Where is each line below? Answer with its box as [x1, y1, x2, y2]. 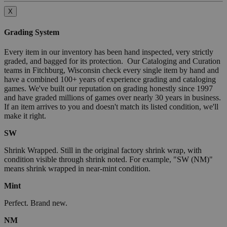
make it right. [4, 111, 46, 120]
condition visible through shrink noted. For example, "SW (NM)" [4, 155, 213, 164]
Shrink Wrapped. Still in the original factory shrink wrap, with [4, 145, 202, 155]
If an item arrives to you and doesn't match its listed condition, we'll [4, 102, 218, 111]
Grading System [4, 27, 59, 36]
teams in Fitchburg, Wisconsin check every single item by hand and [4, 65, 219, 74]
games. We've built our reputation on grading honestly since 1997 [4, 84, 213, 93]
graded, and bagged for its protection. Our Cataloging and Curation [4, 56, 220, 65]
